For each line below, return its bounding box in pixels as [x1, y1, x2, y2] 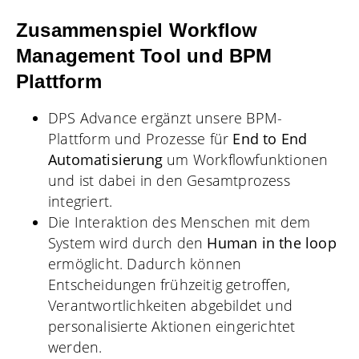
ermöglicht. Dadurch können [48, 253, 242, 273]
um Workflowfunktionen [163, 149, 329, 169]
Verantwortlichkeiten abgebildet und [48, 295, 292, 315]
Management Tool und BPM [16, 44, 272, 67]
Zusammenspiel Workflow [16, 18, 258, 41]
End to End [232, 128, 308, 148]
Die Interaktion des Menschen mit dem [48, 212, 311, 232]
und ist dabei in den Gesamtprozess [48, 170, 290, 190]
